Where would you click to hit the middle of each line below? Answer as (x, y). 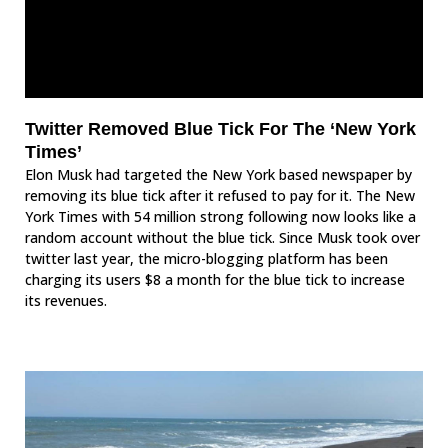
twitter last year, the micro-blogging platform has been (206, 259)
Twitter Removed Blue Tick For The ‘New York (220, 129)
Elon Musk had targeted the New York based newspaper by (218, 175)
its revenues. (68, 301)
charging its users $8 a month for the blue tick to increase (215, 280)
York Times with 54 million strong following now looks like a (220, 217)
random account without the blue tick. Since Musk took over (222, 238)
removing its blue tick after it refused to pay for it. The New (220, 196)
